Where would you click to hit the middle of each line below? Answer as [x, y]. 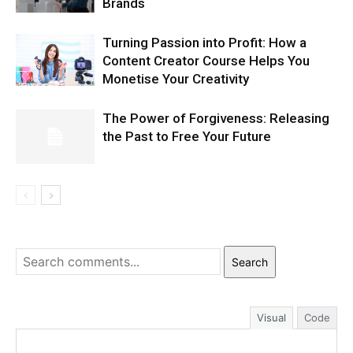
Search [250, 262]
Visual [271, 317]
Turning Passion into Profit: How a [204, 42]
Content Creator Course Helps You [206, 60]
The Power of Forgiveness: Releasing [216, 118]
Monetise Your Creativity [176, 78]
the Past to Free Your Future [187, 136]
